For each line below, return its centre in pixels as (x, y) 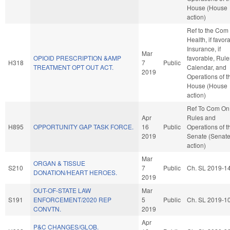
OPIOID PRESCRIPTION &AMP (77, 57)
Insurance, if (204, 48)
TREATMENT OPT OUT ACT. (73, 67)
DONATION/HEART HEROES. (75, 172)
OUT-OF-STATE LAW (62, 190)
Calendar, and (207, 67)
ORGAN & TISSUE (59, 163)
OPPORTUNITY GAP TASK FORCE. (83, 126)
